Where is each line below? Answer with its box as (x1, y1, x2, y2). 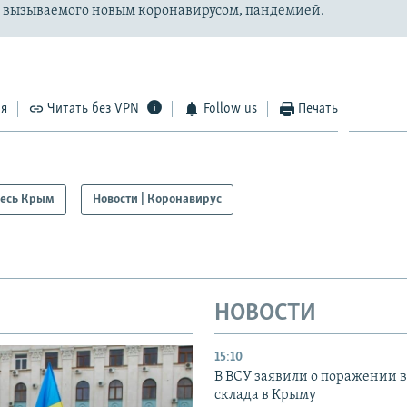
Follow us (203, 102, 257, 117)
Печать (298, 102, 339, 117)
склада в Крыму (214, 387, 316, 402)
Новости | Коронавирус (93, 192, 223, 206)
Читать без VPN (47, 102, 140, 117)
